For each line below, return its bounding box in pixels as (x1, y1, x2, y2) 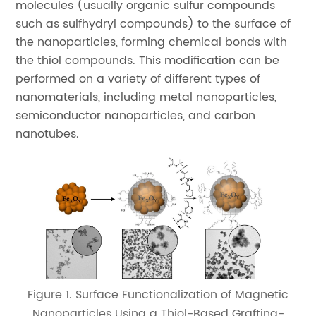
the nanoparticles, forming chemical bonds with (16, 33, 288, 51)
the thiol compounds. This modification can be (16, 51, 280, 70)
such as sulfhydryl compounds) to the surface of (16, 15, 291, 33)
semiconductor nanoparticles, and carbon (16, 107, 256, 125)
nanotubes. (16, 125, 80, 143)
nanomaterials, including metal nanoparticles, (16, 88, 277, 107)
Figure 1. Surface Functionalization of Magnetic (28, 286, 288, 305)
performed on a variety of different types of (16, 70, 261, 88)
